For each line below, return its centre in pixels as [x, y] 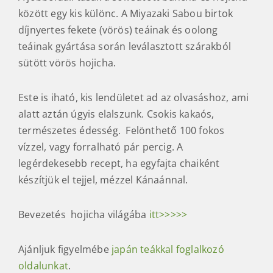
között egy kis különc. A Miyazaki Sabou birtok [126, 13]
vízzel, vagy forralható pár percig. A [101, 147]
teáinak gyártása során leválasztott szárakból [125, 46]
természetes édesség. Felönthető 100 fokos [122, 130]
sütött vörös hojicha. [67, 62]
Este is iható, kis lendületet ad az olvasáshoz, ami [134, 97]
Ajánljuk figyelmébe [64, 249]
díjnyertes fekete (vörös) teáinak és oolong [118, 30]
